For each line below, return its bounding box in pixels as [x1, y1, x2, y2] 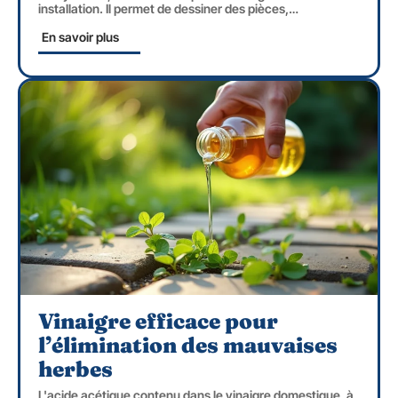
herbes [38, 356, 113, 383]
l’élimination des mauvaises [38, 332, 338, 359]
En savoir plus [42, 29, 119, 45]
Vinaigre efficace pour [38, 308, 278, 335]
